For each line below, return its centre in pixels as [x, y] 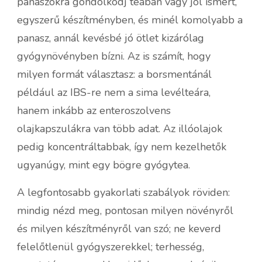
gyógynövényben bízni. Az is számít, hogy [114, 56]
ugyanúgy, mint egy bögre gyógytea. [104, 165]
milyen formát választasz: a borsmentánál [114, 74]
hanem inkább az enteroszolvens [94, 110]
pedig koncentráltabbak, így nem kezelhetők [122, 146]
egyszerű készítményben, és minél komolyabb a [130, 20]
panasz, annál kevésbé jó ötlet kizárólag [111, 38]
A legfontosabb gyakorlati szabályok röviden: [123, 192]
